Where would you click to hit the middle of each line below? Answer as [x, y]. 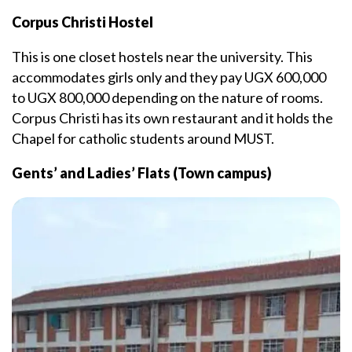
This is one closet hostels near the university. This [162, 57]
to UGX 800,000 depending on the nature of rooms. [167, 98]
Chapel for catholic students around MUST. [143, 139]
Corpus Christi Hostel [82, 22]
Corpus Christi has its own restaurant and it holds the [172, 118]
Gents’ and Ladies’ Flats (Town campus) [142, 173]
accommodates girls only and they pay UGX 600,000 [169, 77]
